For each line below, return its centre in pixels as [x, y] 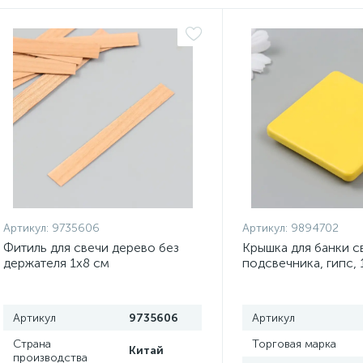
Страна [32, 344]
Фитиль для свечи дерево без [91, 248]
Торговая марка [294, 344]
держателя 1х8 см [56, 263]
